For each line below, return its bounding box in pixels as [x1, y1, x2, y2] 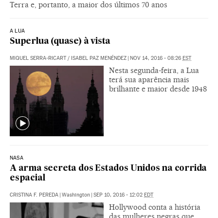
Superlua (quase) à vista [10, 37, 111, 46]
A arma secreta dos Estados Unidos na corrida [10, 164, 207, 173]
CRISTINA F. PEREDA [10, 191, 58, 198]
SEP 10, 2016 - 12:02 [93, 191, 144, 198]
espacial [10, 174, 45, 182]
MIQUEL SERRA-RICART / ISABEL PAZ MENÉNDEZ [10, 54, 127, 61]
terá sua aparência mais [109, 74, 189, 84]
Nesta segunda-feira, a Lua [109, 65, 199, 75]
